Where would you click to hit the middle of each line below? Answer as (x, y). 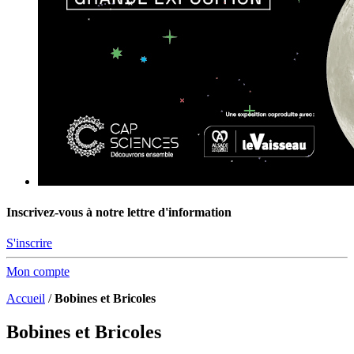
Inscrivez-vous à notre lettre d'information (119, 213)
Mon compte (38, 272)
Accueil (26, 299)
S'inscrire (29, 243)
